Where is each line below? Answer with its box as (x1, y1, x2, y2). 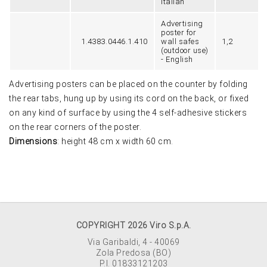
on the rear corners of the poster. (9, 122, 141, 132)
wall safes (161, 36, 199, 46)
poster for (161, 27, 196, 37)
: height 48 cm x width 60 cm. (57, 136, 173, 146)
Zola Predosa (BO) (95, 247, 172, 257)
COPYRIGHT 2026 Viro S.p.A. (76, 220, 191, 230)
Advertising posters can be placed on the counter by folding (9, 79, 248, 89)
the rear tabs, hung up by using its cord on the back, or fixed (9, 93, 249, 103)
